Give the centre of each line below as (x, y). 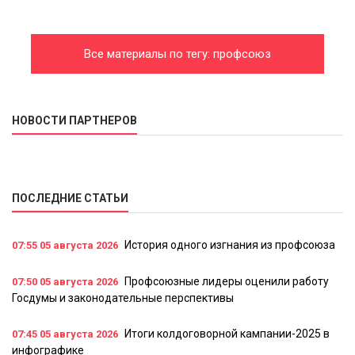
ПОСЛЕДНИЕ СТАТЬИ (70, 198)
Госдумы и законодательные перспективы (123, 298)
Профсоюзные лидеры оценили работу (227, 282)
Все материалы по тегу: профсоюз (177, 54)
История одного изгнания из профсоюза (230, 245)
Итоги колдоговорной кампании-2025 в (227, 334)
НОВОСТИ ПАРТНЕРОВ (74, 121)
